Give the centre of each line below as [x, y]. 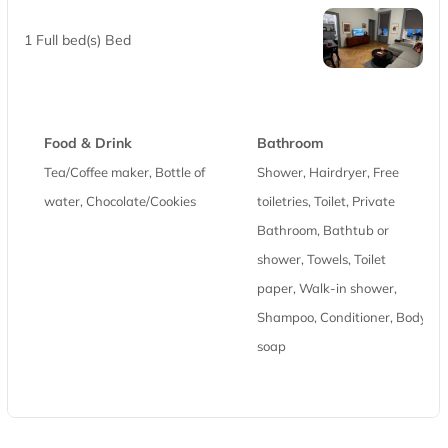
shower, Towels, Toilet [321, 259]
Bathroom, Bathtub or [323, 230]
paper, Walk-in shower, [327, 288]
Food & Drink [88, 143]
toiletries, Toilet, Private [326, 201]
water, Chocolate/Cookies [120, 201]
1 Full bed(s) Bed [77, 40]
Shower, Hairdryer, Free [328, 172]
